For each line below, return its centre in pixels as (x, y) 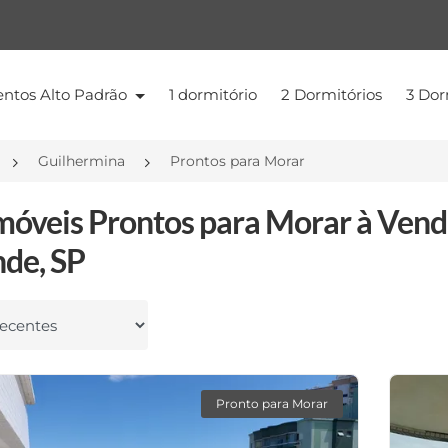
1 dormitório (212, 94)
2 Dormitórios (331, 94)
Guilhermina (81, 161)
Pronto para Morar (272, 403)
